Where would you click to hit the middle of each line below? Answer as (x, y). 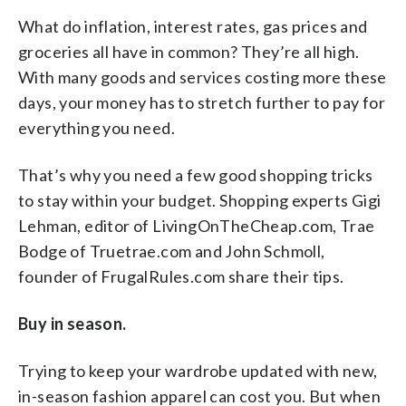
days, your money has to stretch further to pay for (202, 102)
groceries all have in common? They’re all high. (189, 51)
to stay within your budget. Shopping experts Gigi (200, 200)
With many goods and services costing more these (203, 77)
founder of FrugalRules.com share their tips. (181, 276)
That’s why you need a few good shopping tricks (196, 174)
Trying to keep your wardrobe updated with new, (198, 370)
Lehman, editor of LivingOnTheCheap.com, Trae (197, 225)
